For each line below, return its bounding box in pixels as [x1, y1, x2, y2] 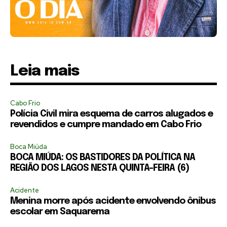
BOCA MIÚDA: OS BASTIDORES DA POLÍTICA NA [10, 153, 195, 163]
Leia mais [10, 63, 80, 80]
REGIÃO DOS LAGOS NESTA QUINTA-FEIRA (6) [10, 164, 189, 173]
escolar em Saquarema [10, 207, 109, 217]
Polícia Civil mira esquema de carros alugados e [10, 109, 213, 119]
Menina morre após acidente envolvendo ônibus [10, 197, 216, 206]
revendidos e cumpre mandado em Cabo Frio [10, 120, 201, 130]
